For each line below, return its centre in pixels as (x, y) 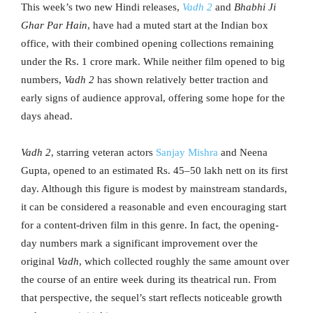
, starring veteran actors (103, 153)
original (39, 262)
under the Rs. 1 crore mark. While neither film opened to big (153, 62)
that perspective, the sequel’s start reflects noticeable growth (152, 298)
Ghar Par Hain (54, 26)
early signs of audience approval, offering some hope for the (153, 98)
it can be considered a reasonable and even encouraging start (154, 207)
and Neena (243, 153)
